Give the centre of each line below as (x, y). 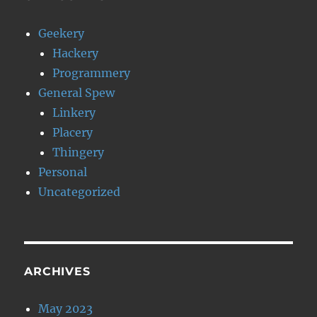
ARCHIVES (57, 271)
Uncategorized (80, 192)
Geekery (62, 33)
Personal (63, 172)
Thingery (79, 152)
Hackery (76, 53)
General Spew (77, 93)
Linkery (74, 113)
